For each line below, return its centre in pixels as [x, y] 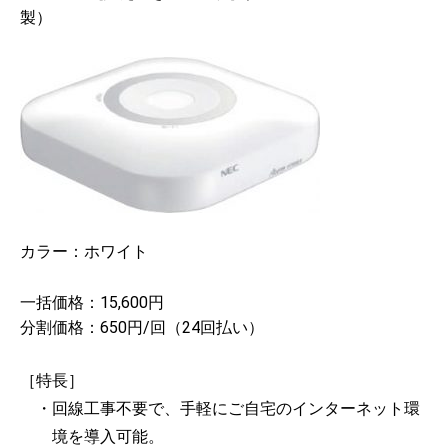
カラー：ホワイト [84, 251]
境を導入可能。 [108, 436]
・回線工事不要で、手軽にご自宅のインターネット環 [228, 408]
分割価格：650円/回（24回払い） [142, 328]
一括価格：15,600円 [92, 303]
